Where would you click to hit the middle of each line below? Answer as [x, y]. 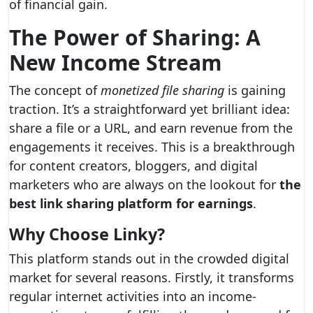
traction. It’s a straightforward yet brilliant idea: [150, 109]
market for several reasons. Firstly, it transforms [152, 277]
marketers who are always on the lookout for [144, 184]
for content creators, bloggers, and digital [133, 166]
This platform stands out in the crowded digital [149, 259]
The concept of [55, 90]
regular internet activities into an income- [133, 296]
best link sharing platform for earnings [131, 203]
